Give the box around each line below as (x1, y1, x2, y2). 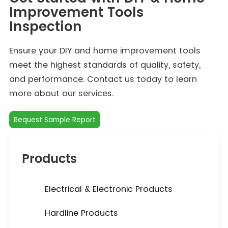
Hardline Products (44, 207, 118, 219)
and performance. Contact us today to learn (9, 73, 197, 85)
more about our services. (9, 88, 113, 99)
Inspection (9, 16, 82, 38)
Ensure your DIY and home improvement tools (9, 45, 201, 56)
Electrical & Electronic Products (44, 183, 173, 195)
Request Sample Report (13, 115, 96, 125)
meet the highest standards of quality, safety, (9, 59, 201, 71)
